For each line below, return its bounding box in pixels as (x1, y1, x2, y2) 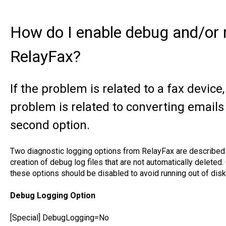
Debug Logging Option (10, 190, 95, 200)
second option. (10, 118, 90, 133)
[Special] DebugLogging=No (10, 212, 109, 222)
